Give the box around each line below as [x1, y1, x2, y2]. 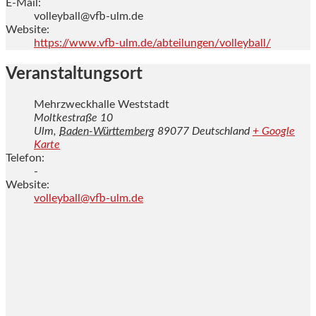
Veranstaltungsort [6, 65, 142, 83]
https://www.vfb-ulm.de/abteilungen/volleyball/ [34, 37, 271, 49]
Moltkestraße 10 [34, 112, 113, 124]
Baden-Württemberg [59, 126, 154, 138]
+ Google [253, 126, 295, 138]
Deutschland [192, 126, 250, 138]
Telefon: [6, 152, 44, 164]
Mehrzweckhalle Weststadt [34, 99, 169, 111]
